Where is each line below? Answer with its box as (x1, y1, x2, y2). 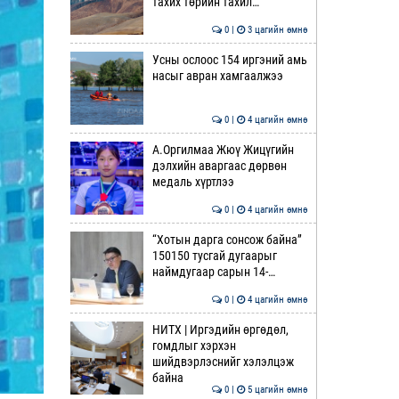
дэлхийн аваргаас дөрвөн (151, 159, 287, 173)
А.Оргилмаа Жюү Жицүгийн (151, 142, 294, 157)
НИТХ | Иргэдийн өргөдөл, (151, 322, 289, 337)
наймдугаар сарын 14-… (151, 265, 275, 279)
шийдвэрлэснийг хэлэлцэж (151, 354, 294, 369)
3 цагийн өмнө (245, 24, 307, 36)
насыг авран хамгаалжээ (151, 69, 283, 83)
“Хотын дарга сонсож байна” (151, 232, 302, 247)
